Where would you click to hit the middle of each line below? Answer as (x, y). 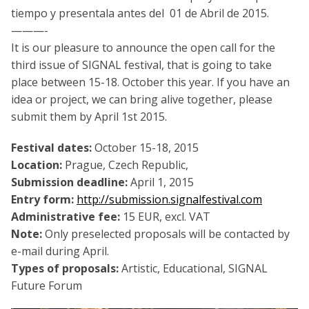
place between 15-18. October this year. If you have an (150, 82)
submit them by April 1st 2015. (89, 116)
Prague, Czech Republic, (125, 165)
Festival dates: (51, 147)
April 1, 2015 (161, 182)
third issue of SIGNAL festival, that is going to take (141, 64)
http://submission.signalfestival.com (169, 199)
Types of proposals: (65, 268)
